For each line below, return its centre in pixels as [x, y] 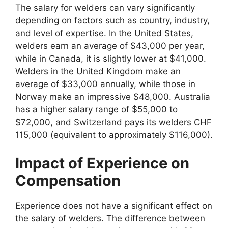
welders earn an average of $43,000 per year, [110, 46]
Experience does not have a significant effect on [114, 205]
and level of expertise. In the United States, [104, 33]
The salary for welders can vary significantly [105, 8]
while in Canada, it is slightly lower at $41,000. [111, 59]
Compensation [68, 180]
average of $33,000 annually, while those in [105, 84]
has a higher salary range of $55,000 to [96, 110]
